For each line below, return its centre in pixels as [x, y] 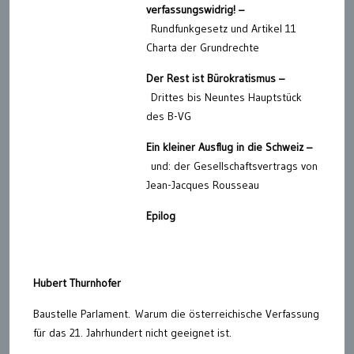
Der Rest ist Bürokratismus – [215, 78]
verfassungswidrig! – [195, 9]
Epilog [161, 216]
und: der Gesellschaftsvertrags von [234, 166]
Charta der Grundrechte [203, 47]
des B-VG [169, 116]
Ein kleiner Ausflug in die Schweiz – [229, 147]
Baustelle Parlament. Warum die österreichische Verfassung [176, 314]
